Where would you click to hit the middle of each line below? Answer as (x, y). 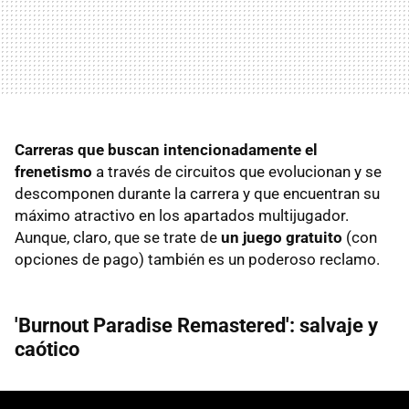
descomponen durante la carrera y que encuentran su (197, 193)
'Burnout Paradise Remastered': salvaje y (196, 325)
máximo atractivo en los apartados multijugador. (182, 215)
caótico (47, 349)
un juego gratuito (282, 237)
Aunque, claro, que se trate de (118, 237)
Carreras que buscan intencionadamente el (166, 149)
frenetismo (53, 171)
